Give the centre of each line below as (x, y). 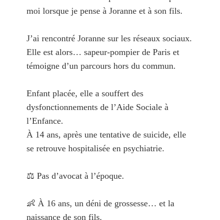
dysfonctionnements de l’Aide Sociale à (97, 107)
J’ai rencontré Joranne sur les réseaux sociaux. (109, 39)
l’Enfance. (45, 121)
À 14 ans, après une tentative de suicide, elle (106, 135)
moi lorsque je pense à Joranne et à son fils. (104, 11)
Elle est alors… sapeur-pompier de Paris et (103, 52)
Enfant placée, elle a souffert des (85, 94)
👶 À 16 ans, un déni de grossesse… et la (100, 204)
